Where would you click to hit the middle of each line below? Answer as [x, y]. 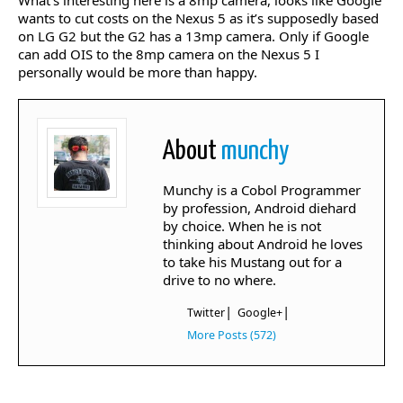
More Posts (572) [232, 335]
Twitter [206, 313]
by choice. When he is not [242, 226]
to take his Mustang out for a [252, 262]
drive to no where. [219, 280]
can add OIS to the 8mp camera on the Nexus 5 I [169, 54]
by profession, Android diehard [260, 208]
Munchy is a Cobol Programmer [262, 190]
